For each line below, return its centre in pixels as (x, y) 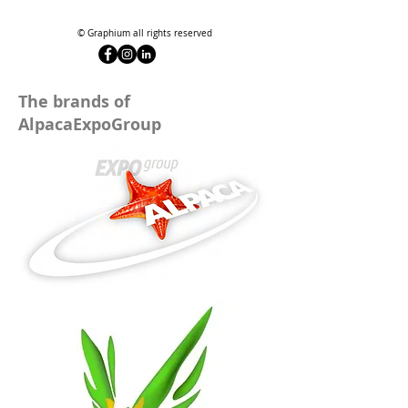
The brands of (74, 102)
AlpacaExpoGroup (92, 124)
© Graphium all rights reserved (145, 33)
